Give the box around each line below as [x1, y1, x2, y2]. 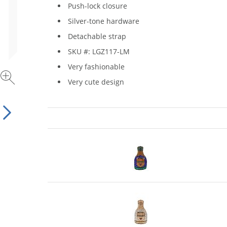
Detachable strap [68, 31, 126, 41]
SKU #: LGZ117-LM [68, 47, 130, 56]
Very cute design [68, 77, 124, 87]
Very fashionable [68, 62, 125, 71]
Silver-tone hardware [68, 16, 139, 26]
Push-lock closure [68, 1, 127, 11]
